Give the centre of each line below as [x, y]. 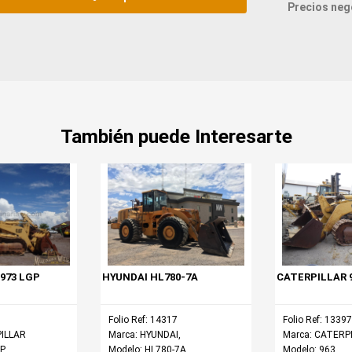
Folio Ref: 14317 [143, 320]
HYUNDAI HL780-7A [150, 277]
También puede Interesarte [176, 137]
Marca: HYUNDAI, [145, 335]
